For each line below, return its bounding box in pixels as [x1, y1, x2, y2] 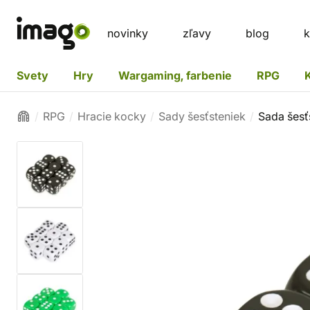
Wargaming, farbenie [118, 68, 232, 82]
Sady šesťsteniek [158, 109, 246, 123]
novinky [107, 26, 148, 40]
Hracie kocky [77, 109, 146, 123]
